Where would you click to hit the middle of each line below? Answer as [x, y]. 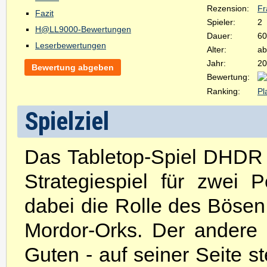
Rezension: [228, 8]
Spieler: [221, 22]
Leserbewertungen [71, 45]
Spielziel [67, 121]
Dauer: [220, 36]
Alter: [217, 49]
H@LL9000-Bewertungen [83, 29]
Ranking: [223, 91]
